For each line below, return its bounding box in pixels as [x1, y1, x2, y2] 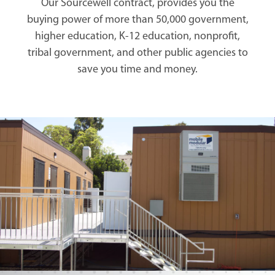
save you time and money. [77, 63, 198, 76]
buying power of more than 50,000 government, [26, 14, 249, 26]
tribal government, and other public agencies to [27, 47, 248, 59]
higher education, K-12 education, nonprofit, [35, 30, 240, 42]
